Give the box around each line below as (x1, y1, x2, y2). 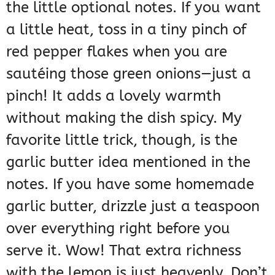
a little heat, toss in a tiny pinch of (6, 21, 246, 39)
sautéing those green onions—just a (6, 65, 251, 83)
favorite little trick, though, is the (6, 131, 238, 149)
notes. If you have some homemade (6, 176, 254, 193)
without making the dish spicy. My (6, 109, 242, 127)
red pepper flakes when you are (6, 43, 227, 61)
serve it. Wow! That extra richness (6, 242, 241, 260)
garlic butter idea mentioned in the (6, 153, 250, 171)
